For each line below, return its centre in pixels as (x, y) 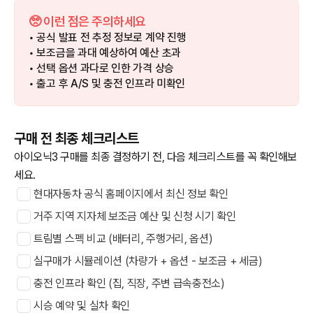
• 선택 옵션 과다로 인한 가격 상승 (101, 68)
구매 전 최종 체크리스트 (77, 138)
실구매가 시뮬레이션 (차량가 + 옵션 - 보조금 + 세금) (148, 261)
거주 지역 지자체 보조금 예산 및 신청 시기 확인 (135, 216)
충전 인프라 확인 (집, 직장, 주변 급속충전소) (129, 283)
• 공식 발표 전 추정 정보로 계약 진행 (108, 37)
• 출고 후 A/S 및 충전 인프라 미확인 (107, 83)
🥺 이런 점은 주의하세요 (87, 21)
